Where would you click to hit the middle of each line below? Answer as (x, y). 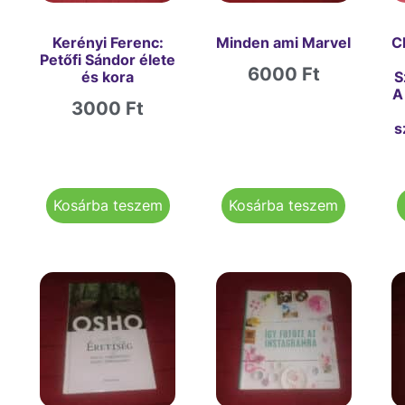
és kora (108, 76)
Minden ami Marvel (284, 42)
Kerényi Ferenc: (108, 42)
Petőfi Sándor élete (108, 59)
